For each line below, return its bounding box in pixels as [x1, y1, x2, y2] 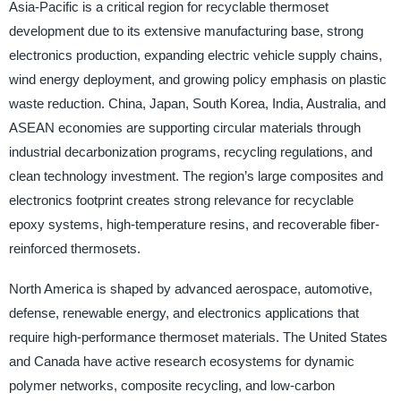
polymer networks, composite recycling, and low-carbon [8, 377, 335, 393]
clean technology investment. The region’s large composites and [8, 167, 383, 183]
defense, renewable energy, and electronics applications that [8, 304, 359, 320]
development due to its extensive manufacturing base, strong [8, 22, 363, 38]
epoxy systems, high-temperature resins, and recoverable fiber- [8, 216, 380, 232]
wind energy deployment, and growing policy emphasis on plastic [8, 71, 387, 87]
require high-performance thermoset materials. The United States [8, 328, 388, 345]
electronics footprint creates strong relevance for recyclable [8, 192, 354, 208]
